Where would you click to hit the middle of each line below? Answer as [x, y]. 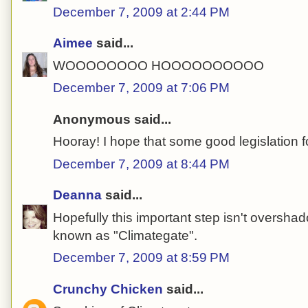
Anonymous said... [112, 119]
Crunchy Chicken [108, 289]
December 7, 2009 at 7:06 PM [141, 88]
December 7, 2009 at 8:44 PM [141, 164]
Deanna [77, 195]
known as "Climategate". [125, 235]
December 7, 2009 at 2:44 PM [141, 12]
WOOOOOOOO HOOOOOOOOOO [158, 65]
